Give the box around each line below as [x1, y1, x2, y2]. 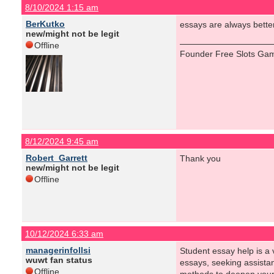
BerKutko [26, 19, 65, 29]
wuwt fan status [26, 255, 92, 265]
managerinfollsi [26, 245, 91, 255]
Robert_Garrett [26, 153, 87, 163]
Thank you [180, 154, 221, 163]
